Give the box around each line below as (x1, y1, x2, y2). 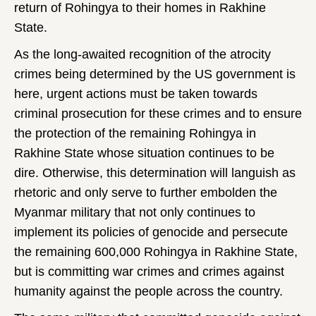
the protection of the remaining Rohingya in (14, 126, 256, 140)
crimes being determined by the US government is (14, 67, 296, 81)
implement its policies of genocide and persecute (14, 225, 288, 239)
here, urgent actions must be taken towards (14, 87, 257, 101)
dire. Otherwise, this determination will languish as (14, 166, 296, 180)
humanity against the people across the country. (14, 284, 283, 298)
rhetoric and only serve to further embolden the (14, 186, 277, 200)
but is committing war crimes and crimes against (14, 265, 284, 279)
